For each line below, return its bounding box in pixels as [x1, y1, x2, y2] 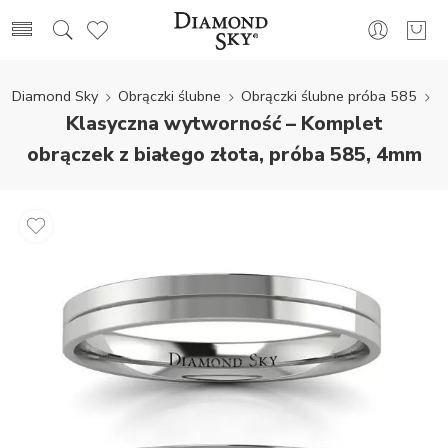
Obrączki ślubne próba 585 [240, 86, 417, 106]
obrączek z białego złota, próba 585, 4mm [26, 141, 422, 168]
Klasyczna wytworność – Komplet [65, 110, 383, 137]
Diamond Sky [11, 86, 98, 106]
